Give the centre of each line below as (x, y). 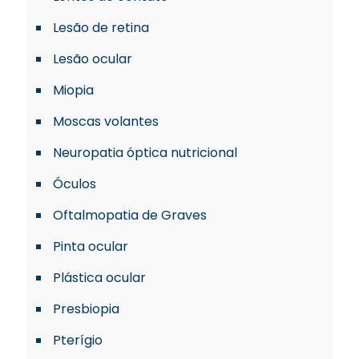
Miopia (73, 90)
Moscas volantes (106, 121)
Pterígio (78, 340)
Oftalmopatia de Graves (130, 215)
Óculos (75, 184)
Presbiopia (86, 309)
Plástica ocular (99, 278)
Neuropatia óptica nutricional (145, 153)
